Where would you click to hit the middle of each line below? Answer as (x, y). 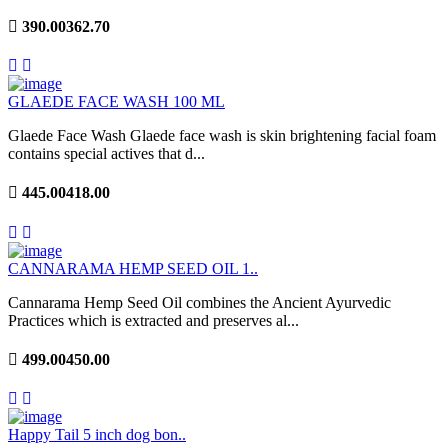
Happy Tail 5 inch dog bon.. (97, 435)
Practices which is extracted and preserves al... (153, 320)
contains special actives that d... (106, 154)
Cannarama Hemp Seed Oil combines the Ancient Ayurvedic (199, 302)
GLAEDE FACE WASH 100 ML (116, 102)
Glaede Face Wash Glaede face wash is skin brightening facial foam (222, 136)
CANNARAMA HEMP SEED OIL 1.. (133, 268)
